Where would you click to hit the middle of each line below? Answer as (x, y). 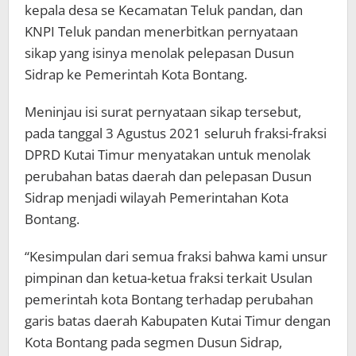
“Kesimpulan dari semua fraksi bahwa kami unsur (176, 257)
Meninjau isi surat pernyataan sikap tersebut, (163, 112)
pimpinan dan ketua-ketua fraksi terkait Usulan (168, 278)
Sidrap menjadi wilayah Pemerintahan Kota (157, 198)
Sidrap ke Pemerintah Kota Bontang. (136, 75)
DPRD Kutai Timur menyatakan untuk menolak (168, 155)
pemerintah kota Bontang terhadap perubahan (169, 300)
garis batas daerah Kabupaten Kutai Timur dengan (178, 321)
